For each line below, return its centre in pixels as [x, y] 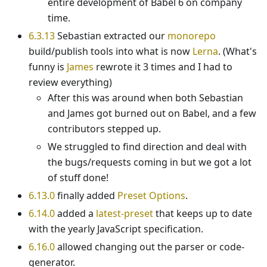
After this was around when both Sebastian [145, 98]
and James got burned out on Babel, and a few [152, 114]
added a [75, 214]
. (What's [237, 52]
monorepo [192, 36]
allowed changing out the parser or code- [150, 247]
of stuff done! [78, 178]
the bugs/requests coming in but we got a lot [150, 162]
